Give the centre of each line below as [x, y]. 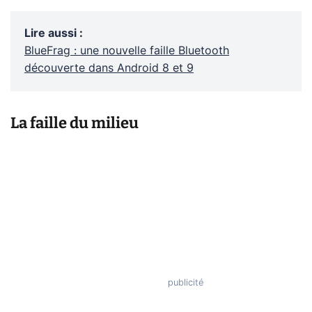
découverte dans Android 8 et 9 [109, 68]
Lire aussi [50, 33]
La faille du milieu [75, 123]
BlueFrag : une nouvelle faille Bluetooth [127, 50]
